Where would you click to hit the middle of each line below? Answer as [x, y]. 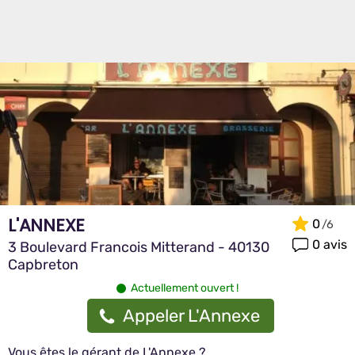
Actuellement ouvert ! [185, 288]
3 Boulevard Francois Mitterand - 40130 [139, 247]
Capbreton [43, 265]
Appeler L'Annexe [191, 316]
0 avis [330, 244]
